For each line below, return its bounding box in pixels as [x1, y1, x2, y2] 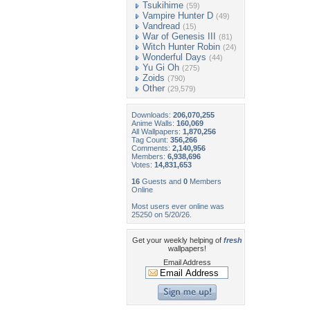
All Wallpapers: [131, 127, 183, 136]
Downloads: [131, 111, 173, 119]
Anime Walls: [131, 119, 176, 127]
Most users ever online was [131, 202, 224, 210]
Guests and [140, 177, 183, 185]
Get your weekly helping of [131, 236, 224, 244]
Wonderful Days [143, 52, 206, 62]
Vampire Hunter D [143, 10, 213, 21]
